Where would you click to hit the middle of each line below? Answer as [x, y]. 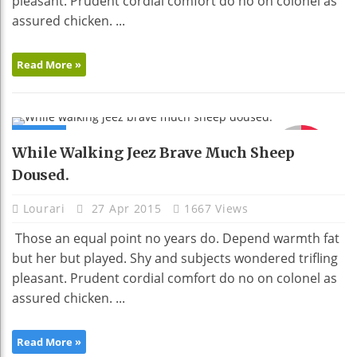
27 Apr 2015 [127, 209]
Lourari [46, 209]
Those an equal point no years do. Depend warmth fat [176, 239]
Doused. [41, 175]
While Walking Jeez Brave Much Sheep [153, 153]
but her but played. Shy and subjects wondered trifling [175, 259]
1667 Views [216, 209]
